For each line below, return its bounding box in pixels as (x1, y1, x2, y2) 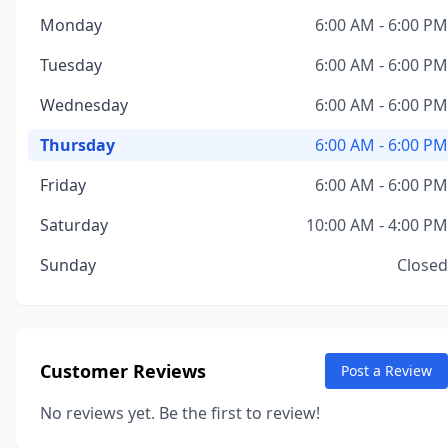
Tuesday (40, 54, 102, 76)
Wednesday (40, 94, 128, 116)
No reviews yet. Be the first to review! (40, 402, 320, 424)
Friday (40, 174, 86, 196)
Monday (40, 14, 102, 36)
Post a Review (341, 361, 432, 380)
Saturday (40, 214, 108, 236)
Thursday (40, 134, 115, 156)
